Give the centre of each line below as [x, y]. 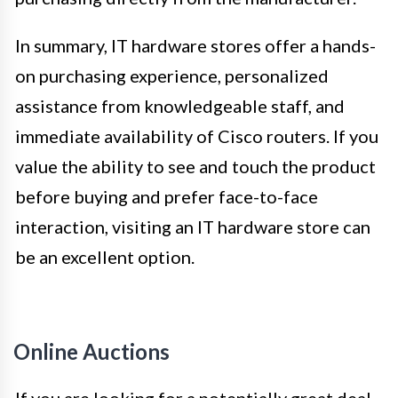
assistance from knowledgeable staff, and [180, 105]
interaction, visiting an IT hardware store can [193, 226]
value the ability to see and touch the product [195, 166]
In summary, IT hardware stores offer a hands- [195, 45]
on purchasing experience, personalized [172, 75]
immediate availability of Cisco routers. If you [197, 135]
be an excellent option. [105, 256]
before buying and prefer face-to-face [167, 196]
